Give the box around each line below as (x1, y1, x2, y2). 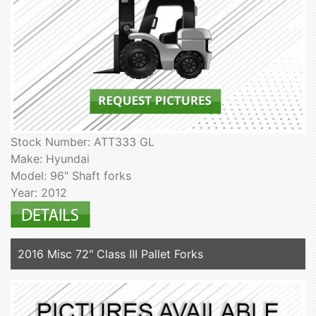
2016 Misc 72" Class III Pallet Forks (18, 247, 203, 262)
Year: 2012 (11, 186, 67, 200)
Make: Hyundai (11, 152, 90, 166)
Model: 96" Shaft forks (11, 169, 131, 183)
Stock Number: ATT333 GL (11, 135, 154, 150)
